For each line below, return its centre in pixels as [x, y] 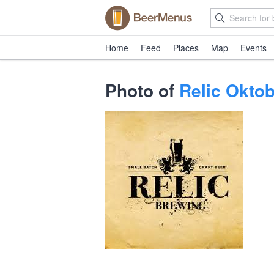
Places [186, 48]
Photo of [142, 90]
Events [254, 48]
